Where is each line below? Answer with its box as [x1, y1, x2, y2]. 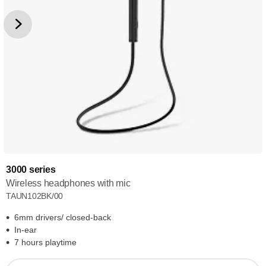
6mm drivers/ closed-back [14, 213, 111, 222]
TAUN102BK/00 [6, 191, 64, 201]
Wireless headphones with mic [6, 178, 131, 188]
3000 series [6, 164, 56, 175]
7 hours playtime [14, 237, 77, 247]
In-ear [14, 225, 37, 235]
